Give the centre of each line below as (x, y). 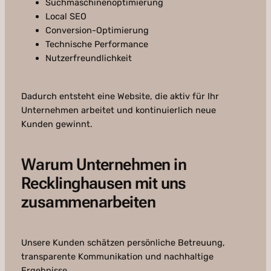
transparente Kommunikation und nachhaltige (117, 257)
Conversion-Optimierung (97, 31)
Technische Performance (96, 44)
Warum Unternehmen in (103, 165)
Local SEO (66, 17)
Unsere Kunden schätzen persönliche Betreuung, (123, 243)
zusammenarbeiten (88, 202)
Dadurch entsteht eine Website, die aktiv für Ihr (120, 96)
